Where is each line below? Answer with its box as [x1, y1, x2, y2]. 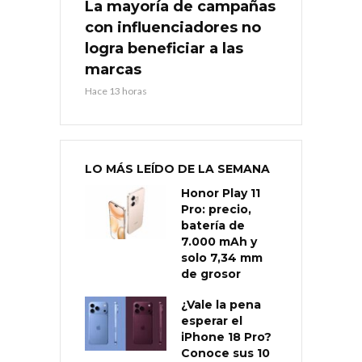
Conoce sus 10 [181, 345, 270, 360]
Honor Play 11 [181, 185, 260, 200]
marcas [85, 60, 141, 78]
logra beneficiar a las [85, 39, 243, 57]
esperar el [181, 313, 242, 328]
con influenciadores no [85, 18, 261, 36]
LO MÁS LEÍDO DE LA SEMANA [85, 161, 270, 176]
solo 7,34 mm [181, 250, 263, 265]
